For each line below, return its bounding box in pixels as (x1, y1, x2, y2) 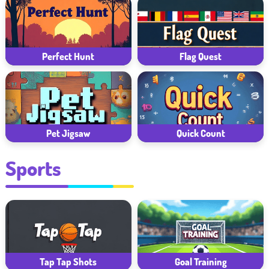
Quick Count (176, 127, 225, 139)
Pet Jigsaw (46, 127, 91, 139)
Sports (5, 155, 61, 181)
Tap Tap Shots (40, 255, 97, 268)
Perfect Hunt (42, 50, 95, 63)
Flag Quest (180, 50, 222, 63)
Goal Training (174, 255, 227, 268)
